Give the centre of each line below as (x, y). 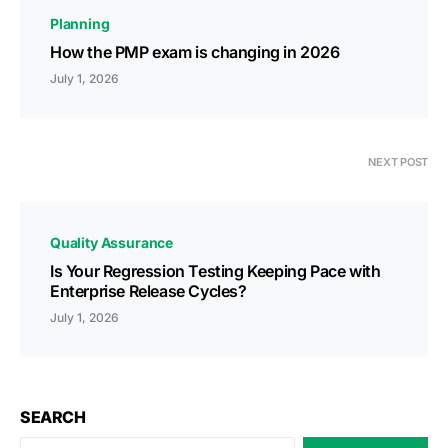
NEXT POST (398, 162)
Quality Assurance (112, 242)
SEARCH (53, 417)
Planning (80, 23)
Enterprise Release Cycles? (148, 291)
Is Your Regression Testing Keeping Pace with (215, 271)
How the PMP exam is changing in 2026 (195, 52)
